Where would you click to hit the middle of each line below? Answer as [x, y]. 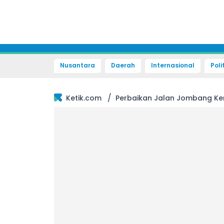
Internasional [173, 65]
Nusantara [77, 65]
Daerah [123, 65]
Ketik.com [84, 98]
